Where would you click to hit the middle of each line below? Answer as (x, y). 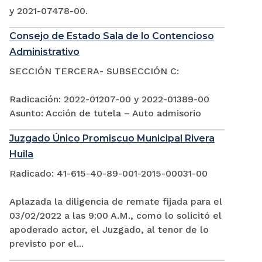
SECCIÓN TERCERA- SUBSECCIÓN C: (94, 71)
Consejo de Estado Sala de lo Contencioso (112, 36)
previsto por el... (46, 244)
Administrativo (44, 52)
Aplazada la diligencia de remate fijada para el (116, 202)
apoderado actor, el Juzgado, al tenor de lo (109, 230)
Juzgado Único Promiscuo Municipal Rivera (112, 139)
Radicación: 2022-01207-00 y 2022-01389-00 (109, 99)
